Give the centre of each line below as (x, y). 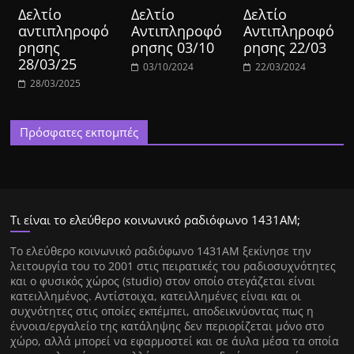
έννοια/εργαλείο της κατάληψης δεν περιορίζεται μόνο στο (168, 326)
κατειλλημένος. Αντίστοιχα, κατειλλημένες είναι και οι (156, 296)
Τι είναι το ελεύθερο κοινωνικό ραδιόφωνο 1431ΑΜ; (156, 220)
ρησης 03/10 (172, 48)
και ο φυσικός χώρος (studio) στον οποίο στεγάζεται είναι (163, 281)
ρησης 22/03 (284, 48)
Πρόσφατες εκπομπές (79, 132)
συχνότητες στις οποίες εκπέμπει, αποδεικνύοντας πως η (162, 311)
